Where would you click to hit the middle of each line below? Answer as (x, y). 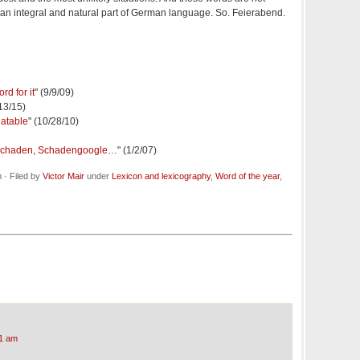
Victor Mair (63, 176)
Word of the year (247, 176)
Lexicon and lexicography (161, 176)
